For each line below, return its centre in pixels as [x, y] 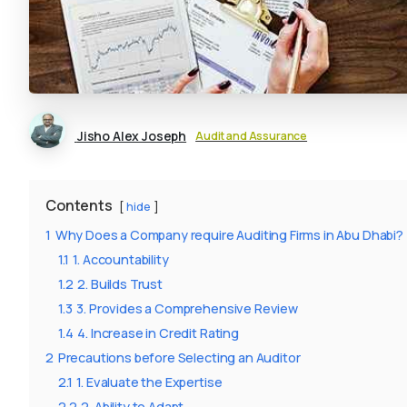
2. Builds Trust [120, 283]
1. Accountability [121, 259]
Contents [79, 205]
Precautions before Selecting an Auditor [179, 357]
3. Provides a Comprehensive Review [187, 308]
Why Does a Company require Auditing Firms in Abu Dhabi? [229, 234]
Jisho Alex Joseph [132, 135]
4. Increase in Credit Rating [158, 333]
